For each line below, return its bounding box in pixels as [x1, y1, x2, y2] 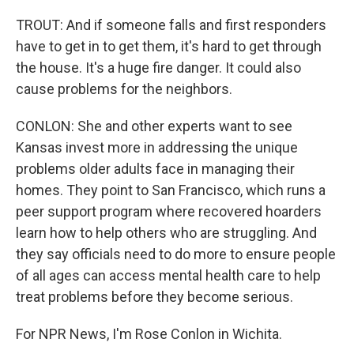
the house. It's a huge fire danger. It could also [16, 59, 301, 76]
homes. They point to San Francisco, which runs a [16, 182, 326, 198]
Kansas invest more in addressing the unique [16, 139, 298, 156]
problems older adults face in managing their [16, 160, 295, 177]
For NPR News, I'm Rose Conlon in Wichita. [16, 326, 282, 342]
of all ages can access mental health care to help [16, 267, 321, 284]
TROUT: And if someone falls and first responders [16, 17, 326, 33]
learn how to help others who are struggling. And [16, 224, 317, 241]
